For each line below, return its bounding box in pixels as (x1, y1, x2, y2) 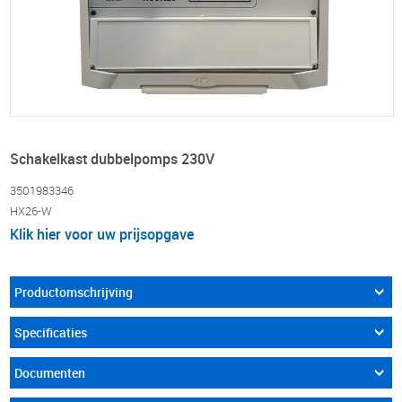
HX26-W (10, 203, 53, 220)
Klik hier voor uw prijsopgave (10, 224, 195, 245)
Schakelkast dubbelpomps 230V (10, 149, 215, 170)
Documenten (14, 364, 86, 382)
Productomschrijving (14, 284, 134, 301)
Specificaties (14, 324, 88, 342)
